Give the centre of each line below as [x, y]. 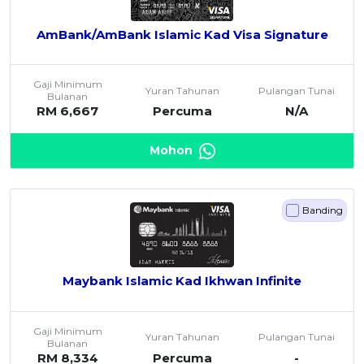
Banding [323, 210]
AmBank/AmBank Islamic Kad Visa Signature [182, 34]
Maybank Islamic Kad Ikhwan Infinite [182, 281]
